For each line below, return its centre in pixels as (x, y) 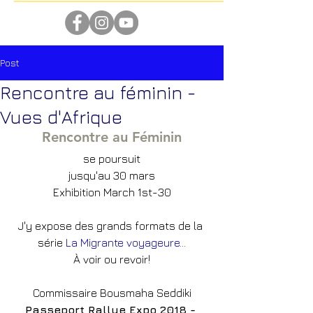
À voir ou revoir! (112, 259)
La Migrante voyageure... (126, 242)
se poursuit (112, 159)
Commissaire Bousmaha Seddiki (112, 293)
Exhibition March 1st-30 (112, 192)
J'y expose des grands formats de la (112, 226)
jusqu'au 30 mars (112, 175)
